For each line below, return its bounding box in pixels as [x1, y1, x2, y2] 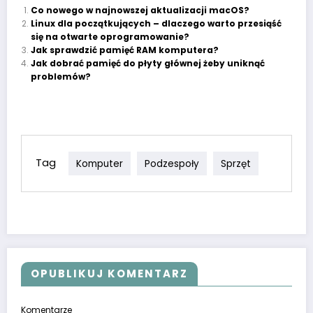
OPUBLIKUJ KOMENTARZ [31, 266, 188, 282]
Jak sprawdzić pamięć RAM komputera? [30, 44, 219, 57]
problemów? [30, 71, 91, 83]
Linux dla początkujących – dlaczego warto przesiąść [30, 17, 282, 30]
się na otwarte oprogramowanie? [30, 31, 189, 43]
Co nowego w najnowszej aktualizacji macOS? [30, 4, 249, 17]
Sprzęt [221, 156, 251, 170]
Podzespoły [145, 156, 199, 170]
